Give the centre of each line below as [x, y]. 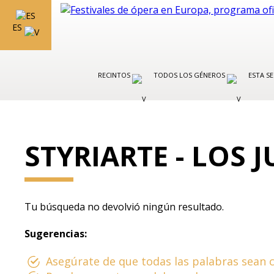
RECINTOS [115, 75]
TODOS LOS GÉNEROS [190, 75]
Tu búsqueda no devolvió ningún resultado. [124, 207]
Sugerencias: [56, 234]
